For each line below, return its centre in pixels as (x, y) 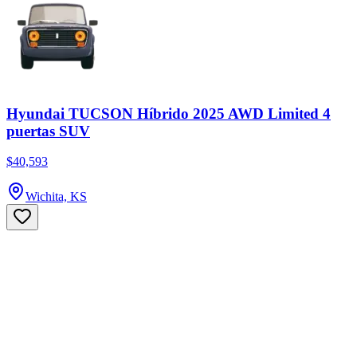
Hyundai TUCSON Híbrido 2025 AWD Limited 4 (169, 113)
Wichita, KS (56, 197)
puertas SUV (48, 131)
